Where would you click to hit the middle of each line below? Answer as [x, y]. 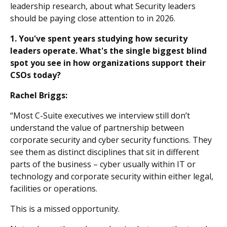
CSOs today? [35, 75]
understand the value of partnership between [97, 127]
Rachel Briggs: [39, 95]
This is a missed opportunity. [65, 209]
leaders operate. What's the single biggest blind [108, 50]
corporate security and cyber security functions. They [111, 140]
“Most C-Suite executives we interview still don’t [100, 115]
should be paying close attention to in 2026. [93, 18]
